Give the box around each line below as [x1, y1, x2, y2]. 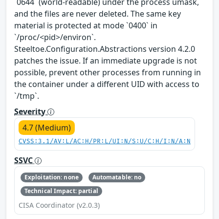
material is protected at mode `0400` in [14, 20, 157, 31]
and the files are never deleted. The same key [14, 8, 181, 19]
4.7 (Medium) [22, 122, 71, 133]
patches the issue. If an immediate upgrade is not [14, 55, 197, 66]
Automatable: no [92, 173, 142, 181]
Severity [14, 106, 47, 117]
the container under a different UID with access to [14, 78, 199, 89]
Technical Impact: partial [24, 187, 98, 196]
